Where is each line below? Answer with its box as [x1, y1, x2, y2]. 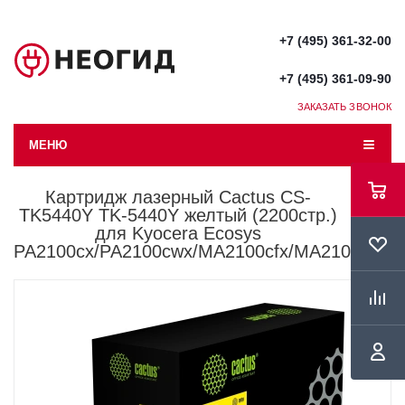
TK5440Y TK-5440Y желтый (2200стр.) [18, 205, 337, 225]
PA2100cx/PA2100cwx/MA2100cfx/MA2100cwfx [14, 241, 397, 261]
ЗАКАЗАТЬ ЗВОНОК [297, 101, 391, 112]
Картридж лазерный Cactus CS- [44, 187, 311, 207]
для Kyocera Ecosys [94, 223, 261, 243]
